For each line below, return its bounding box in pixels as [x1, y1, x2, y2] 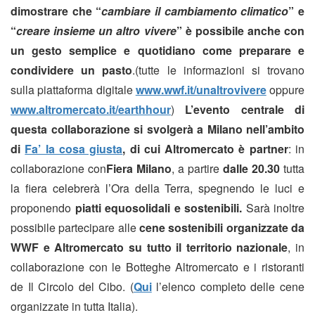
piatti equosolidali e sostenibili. [75, 200, 242, 217]
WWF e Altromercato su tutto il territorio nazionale [11, 239, 288, 256]
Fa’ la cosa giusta [25, 141, 123, 157]
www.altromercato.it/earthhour [11, 101, 171, 118]
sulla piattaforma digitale [11, 82, 136, 98]
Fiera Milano [106, 160, 172, 177]
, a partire [172, 160, 223, 177]
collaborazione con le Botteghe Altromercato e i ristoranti [11, 259, 304, 276]
